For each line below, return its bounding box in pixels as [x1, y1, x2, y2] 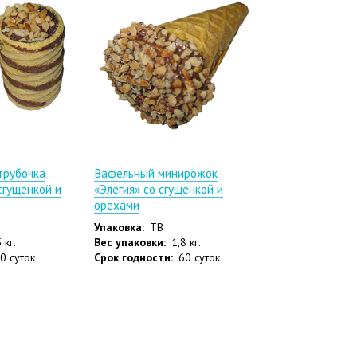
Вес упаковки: [93, 235, 166, 250]
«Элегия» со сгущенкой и [93, 180, 223, 197]
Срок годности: [93, 250, 173, 265]
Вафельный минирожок [93, 164, 218, 181]
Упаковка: [93, 220, 144, 235]
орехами [93, 196, 139, 213]
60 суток [178, 250, 220, 265]
